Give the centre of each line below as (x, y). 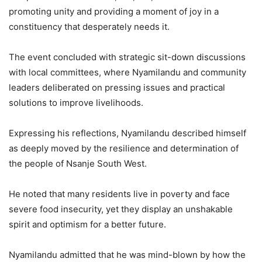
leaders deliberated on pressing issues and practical (117, 88)
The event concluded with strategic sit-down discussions (127, 57)
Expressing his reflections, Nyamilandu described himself (127, 133)
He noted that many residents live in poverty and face (119, 194)
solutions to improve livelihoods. (76, 103)
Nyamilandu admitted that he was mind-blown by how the (127, 255)
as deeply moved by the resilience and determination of (124, 149)
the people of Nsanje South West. (78, 164)
